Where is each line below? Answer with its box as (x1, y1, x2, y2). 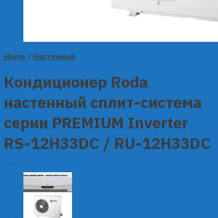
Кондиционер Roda (4, 72, 148, 92)
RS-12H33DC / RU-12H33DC (4, 133, 211, 154)
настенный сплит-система (4, 92, 202, 113)
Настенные (33, 52, 75, 61)
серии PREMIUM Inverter (4, 112, 188, 133)
